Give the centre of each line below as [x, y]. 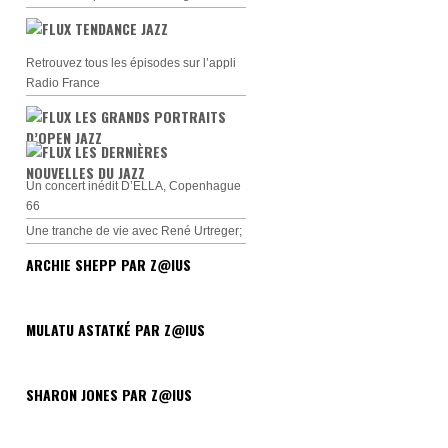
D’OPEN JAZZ [64, 137]
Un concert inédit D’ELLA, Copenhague [133, 186]
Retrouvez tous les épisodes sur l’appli [131, 63]
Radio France [63, 83]
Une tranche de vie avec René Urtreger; [134, 231]
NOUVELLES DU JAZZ [85, 172]
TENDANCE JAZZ [121, 28]
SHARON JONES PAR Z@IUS [109, 394]
